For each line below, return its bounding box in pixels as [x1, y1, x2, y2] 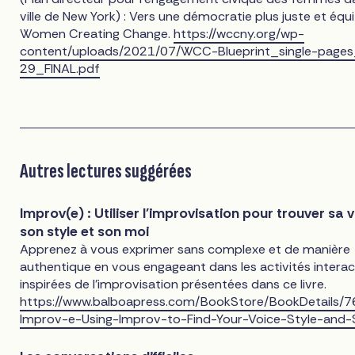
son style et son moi [20, 222, 150, 240]
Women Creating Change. [20, 25, 174, 43]
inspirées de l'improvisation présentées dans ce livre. [20, 275, 327, 292]
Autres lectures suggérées [20, 158, 193, 184]
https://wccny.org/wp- [174, 25, 305, 43]
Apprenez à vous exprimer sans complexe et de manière [20, 240, 351, 258]
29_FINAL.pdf [20, 60, 101, 78]
